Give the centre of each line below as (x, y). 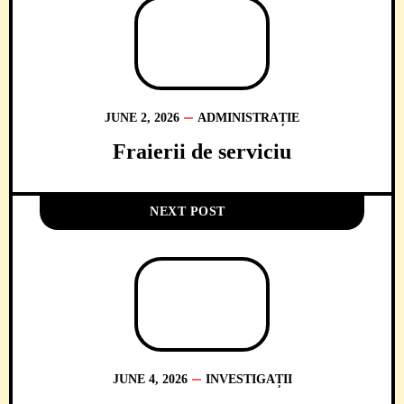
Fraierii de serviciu (202, 151)
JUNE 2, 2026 (142, 118)
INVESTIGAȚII (248, 379)
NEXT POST (188, 211)
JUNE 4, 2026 (150, 379)
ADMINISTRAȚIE (248, 118)
